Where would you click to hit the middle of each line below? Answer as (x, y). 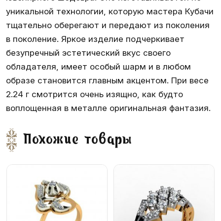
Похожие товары (78, 140)
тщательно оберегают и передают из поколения (108, 25)
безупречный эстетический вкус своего (88, 53)
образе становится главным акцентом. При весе (107, 80)
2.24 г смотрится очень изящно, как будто (94, 94)
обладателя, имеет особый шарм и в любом (98, 67)
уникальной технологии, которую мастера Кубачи (110, 11)
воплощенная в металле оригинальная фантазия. (108, 108)
